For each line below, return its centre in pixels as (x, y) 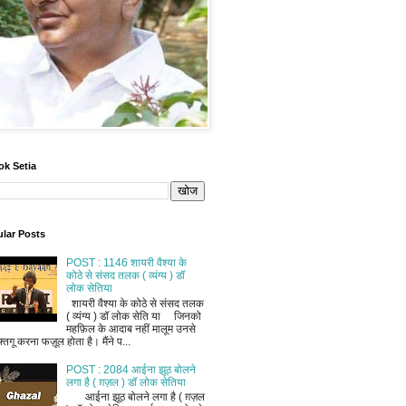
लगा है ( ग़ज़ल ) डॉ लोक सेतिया (126, 382)
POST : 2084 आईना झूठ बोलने (130, 369)
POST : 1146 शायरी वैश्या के (126, 263)
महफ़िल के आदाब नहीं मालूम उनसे (130, 329)
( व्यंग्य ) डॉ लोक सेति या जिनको (133, 316)
